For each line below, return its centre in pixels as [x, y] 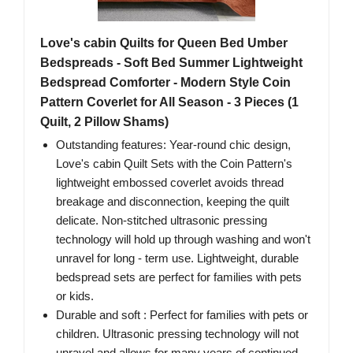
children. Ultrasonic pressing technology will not [177, 334]
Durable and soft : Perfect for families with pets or [182, 315]
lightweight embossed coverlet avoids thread [170, 183]
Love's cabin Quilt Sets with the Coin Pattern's [174, 164]
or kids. [75, 296]
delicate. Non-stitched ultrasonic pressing [162, 221]
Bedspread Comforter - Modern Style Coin [165, 83]
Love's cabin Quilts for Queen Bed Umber [164, 43]
